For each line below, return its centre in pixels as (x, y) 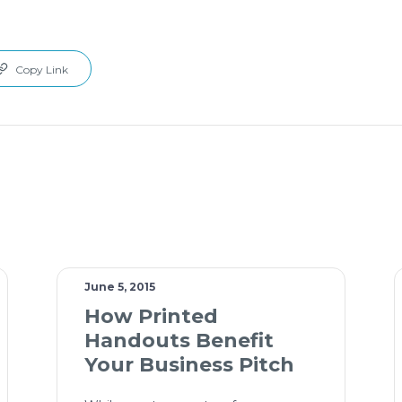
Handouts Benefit (179, 341)
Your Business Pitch (189, 365)
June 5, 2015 (119, 287)
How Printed (151, 317)
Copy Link (42, 70)
